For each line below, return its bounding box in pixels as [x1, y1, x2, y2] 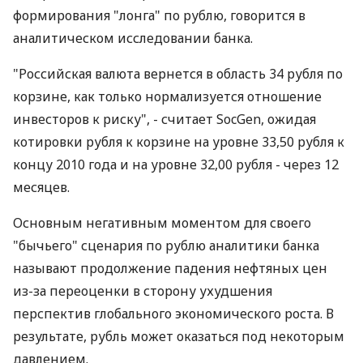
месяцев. [13, 178, 70, 196]
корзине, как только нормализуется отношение [13, 88, 322, 105]
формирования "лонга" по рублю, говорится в [13, 6, 305, 24]
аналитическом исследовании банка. [13, 29, 253, 47]
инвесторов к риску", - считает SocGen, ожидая [13, 110, 316, 128]
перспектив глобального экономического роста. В [13, 305, 334, 322]
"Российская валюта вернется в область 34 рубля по [13, 65, 343, 83]
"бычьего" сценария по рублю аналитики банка [13, 237, 319, 254]
